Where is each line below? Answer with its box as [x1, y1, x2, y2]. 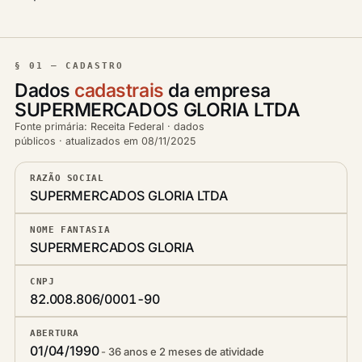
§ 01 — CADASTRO [15, 61, 124, 71]
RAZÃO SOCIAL [30, 173, 104, 183]
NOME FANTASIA [30, 225, 111, 234]
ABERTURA [30, 328, 80, 338]
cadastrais [74, 79, 164, 102]
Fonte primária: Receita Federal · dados [15, 120, 204, 133]
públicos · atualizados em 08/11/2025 [15, 135, 196, 147]
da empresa [163, 79, 271, 102]
